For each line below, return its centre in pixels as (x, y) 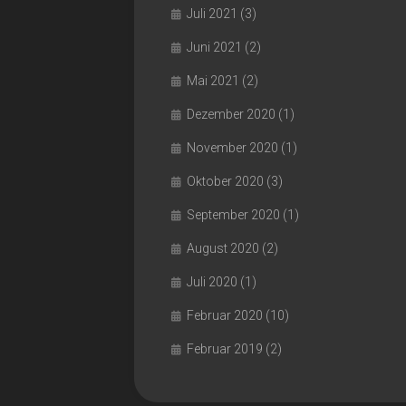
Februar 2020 (225, 315)
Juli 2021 (212, 14)
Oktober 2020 (225, 181)
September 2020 (233, 215)
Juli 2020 (212, 282)
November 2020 (232, 148)
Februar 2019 (225, 349)
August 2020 (223, 248)
